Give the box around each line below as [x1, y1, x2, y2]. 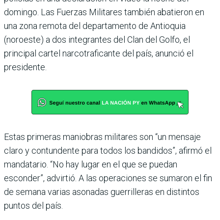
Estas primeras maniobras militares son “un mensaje [4, 131, 201, 142]
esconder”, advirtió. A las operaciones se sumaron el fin [4, 172, 212, 183]
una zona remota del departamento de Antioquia [4, 20, 186, 31]
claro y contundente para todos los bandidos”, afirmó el [4, 145, 212, 156]
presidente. [4, 61, 47, 72]
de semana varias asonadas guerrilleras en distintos [4, 186, 199, 197]
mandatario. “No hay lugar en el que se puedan [4, 159, 177, 169]
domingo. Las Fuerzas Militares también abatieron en [4, 6, 204, 17]
